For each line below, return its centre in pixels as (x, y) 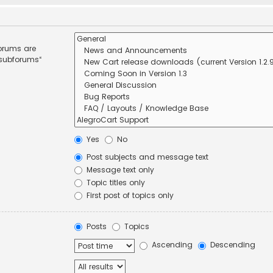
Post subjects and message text (147, 157)
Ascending (171, 245)
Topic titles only (115, 182)
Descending (232, 245)
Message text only (119, 169)
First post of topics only (129, 195)
